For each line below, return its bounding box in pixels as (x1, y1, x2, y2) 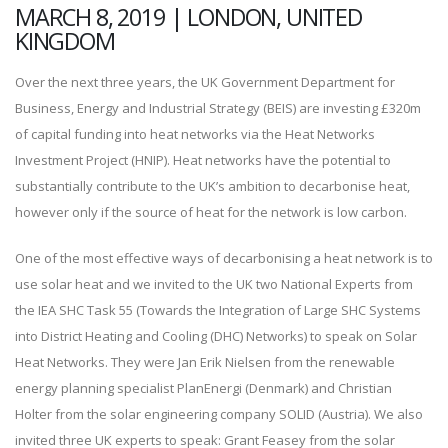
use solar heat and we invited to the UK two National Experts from (15, 275, 413, 294)
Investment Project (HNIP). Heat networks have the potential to (15, 151, 391, 170)
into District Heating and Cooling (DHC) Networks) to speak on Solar (15, 327, 417, 346)
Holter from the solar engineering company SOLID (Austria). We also (15, 405, 423, 424)
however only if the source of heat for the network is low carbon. (15, 203, 407, 222)
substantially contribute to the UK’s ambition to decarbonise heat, (15, 177, 410, 196)
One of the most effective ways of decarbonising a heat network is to (15, 249, 433, 268)
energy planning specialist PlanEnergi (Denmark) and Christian (15, 379, 392, 398)
